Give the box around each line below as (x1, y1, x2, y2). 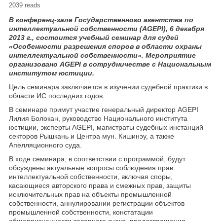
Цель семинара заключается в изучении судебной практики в (9, 83, 208, 91)
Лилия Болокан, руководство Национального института (9, 114, 187, 122)
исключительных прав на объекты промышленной (9, 190, 172, 198)
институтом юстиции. (9, 69, 94, 77)
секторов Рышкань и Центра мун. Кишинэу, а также (9, 132, 174, 140)
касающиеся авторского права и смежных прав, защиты (9, 182, 191, 189)
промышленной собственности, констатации (9, 208, 153, 216)
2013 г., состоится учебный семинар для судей (9, 34, 179, 41)
